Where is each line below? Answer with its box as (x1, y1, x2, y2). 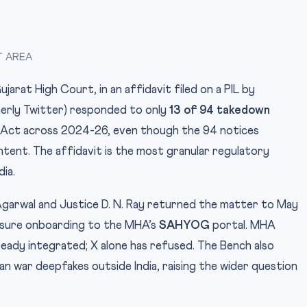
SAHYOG (159, 220, 210, 232)
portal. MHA (210, 220, 275, 232)
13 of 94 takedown (169, 105, 270, 116)
